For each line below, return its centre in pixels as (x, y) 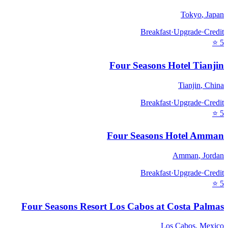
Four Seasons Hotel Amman (165, 136)
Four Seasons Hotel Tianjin (167, 65)
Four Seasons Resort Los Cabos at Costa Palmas (123, 206)
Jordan (213, 155)
